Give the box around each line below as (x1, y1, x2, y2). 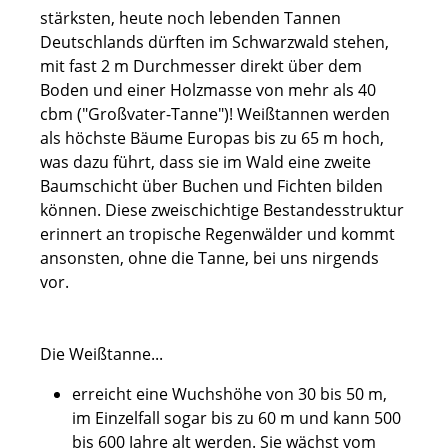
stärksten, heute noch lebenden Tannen (40, 6, 341, 29)
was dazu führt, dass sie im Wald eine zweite (40, 150, 371, 173)
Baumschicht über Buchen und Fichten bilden (40, 174, 383, 197)
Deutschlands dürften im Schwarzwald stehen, (40, 30, 389, 53)
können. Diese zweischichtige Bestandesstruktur (40, 198, 404, 221)
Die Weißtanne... (40, 342, 163, 365)
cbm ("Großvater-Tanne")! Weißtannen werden (40, 102, 390, 125)
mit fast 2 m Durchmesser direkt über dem (40, 54, 362, 77)
